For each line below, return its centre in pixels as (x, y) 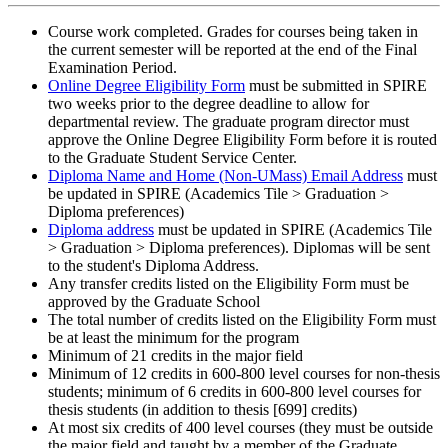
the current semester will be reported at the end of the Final (232, 49)
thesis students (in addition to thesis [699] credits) (202, 409)
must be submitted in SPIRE (336, 85)
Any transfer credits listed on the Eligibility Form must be (228, 283)
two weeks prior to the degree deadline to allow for (208, 103)
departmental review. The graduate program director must (228, 121)
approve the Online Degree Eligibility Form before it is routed (242, 139)
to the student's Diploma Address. (153, 265)
